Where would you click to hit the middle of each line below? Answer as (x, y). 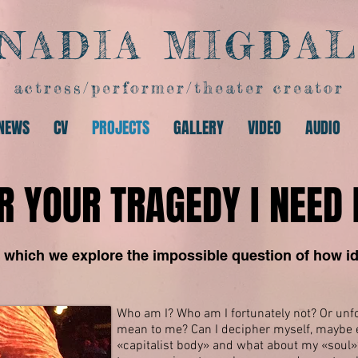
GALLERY (198, 128)
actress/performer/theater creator (179, 88)
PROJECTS (120, 128)
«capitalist (147, 346)
